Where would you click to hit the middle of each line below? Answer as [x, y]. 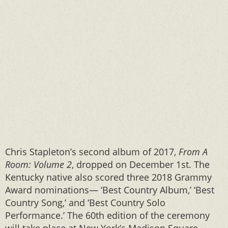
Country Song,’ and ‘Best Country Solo [85, 202]
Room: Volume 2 [38, 164]
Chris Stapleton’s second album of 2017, [92, 151]
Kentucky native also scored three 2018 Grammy [108, 177]
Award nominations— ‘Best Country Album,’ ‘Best [110, 190]
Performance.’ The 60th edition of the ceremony [107, 215]
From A [193, 151]
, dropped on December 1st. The [141, 164]
